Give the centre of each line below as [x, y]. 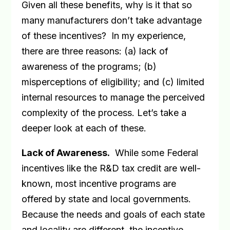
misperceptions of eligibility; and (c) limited [113, 82]
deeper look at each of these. [84, 128]
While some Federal [157, 153]
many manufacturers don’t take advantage [112, 20]
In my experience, [149, 36]
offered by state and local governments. [107, 199]
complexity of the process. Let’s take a [104, 113]
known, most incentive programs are [99, 184]
